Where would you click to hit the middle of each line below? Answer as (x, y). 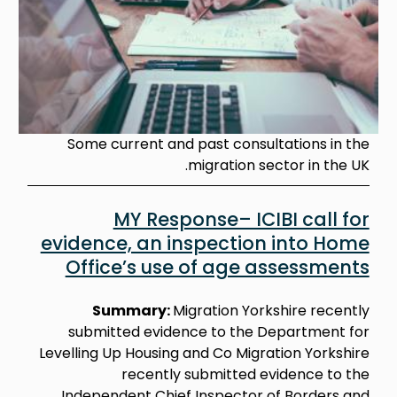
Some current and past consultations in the (218, 144)
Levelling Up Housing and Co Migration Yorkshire (204, 353)
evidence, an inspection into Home (205, 243)
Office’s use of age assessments (217, 267)
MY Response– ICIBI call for (241, 219)
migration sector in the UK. (278, 165)
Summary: (132, 310)
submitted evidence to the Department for (218, 331)
